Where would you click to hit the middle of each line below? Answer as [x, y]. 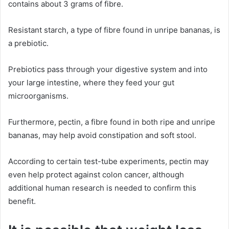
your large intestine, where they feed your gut [91, 83]
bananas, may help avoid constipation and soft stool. [102, 135]
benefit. [22, 201]
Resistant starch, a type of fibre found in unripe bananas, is [114, 30]
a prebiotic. [28, 43]
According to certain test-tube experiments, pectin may [108, 161]
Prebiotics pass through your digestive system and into [108, 69]
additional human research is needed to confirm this [102, 188]
